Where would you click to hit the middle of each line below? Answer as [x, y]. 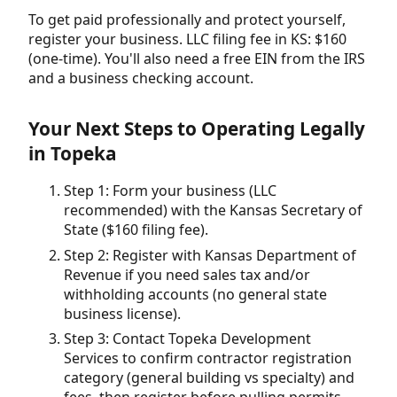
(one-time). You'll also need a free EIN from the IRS [197, 58]
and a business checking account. [141, 78]
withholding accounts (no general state [195, 294]
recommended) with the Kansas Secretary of [213, 210]
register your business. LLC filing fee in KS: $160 [187, 39]
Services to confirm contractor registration [208, 358]
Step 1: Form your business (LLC [170, 191]
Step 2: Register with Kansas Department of [210, 255]
